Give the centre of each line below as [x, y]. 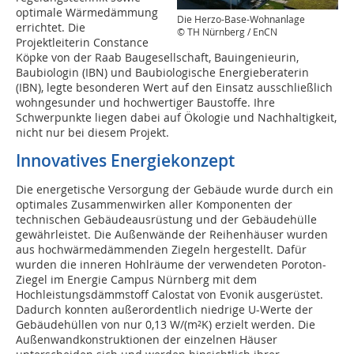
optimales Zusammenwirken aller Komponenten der [154, 204]
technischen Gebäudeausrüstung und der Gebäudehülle [166, 219]
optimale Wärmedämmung [87, 12]
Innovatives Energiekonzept [125, 160]
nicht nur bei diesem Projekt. [92, 132]
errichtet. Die [51, 27]
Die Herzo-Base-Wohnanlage [241, 19]
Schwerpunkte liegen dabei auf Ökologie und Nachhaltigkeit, [176, 117]
